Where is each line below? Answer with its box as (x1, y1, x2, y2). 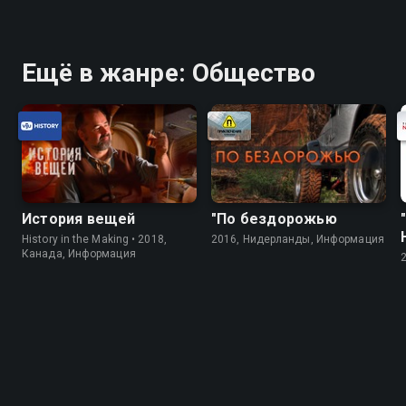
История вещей (22, 209, 136, 227)
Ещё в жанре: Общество (22, 58, 316, 89)
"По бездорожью (211, 209, 337, 227)
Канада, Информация (22, 246, 136, 260)
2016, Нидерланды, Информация (211, 232, 384, 246)
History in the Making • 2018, (22, 232, 167, 246)
